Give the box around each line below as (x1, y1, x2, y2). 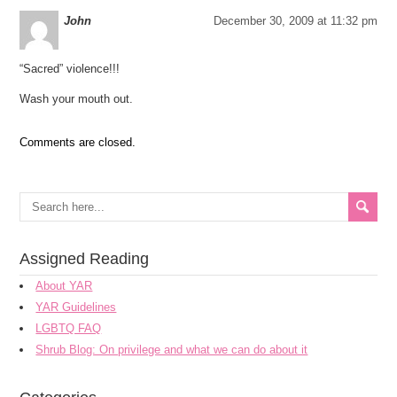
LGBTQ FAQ (35, 322, 102, 335)
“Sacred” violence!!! (19, 62, 121, 75)
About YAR (35, 279, 93, 292)
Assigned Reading (19, 250, 150, 268)
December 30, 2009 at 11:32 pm (213, 14, 378, 27)
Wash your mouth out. (19, 92, 134, 105)
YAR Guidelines (35, 300, 117, 314)
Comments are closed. (19, 136, 136, 149)
